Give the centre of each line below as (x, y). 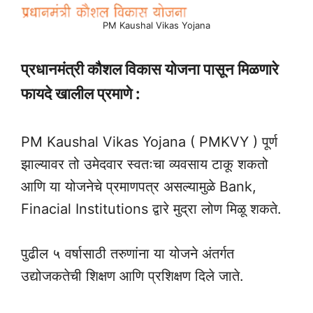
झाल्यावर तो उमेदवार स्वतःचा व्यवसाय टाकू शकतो (145, 164)
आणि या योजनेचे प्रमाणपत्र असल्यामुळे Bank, (139, 186)
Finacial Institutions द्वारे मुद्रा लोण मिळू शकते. (151, 209)
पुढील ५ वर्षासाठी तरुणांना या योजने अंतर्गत (128, 253)
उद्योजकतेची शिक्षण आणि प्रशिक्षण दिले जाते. (132, 276)
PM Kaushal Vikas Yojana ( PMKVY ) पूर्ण (149, 141)
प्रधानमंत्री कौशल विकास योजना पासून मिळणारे (150, 69)
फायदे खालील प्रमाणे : (81, 93)
